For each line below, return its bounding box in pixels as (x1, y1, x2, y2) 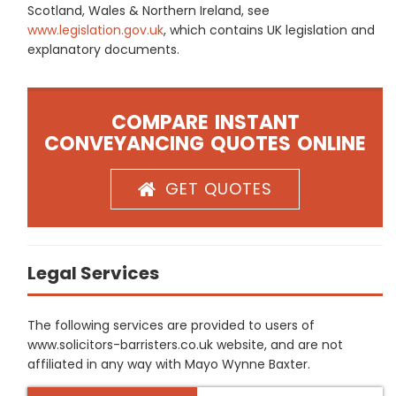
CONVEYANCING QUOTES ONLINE (44, 130, 366, 157)
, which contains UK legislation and (164, 21, 375, 39)
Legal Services (27, 261, 159, 286)
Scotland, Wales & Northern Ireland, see (27, 2, 270, 19)
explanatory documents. (27, 41, 179, 58)
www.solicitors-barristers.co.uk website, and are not (27, 336, 343, 354)
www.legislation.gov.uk (27, 21, 164, 39)
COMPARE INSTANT (110, 109, 300, 136)
